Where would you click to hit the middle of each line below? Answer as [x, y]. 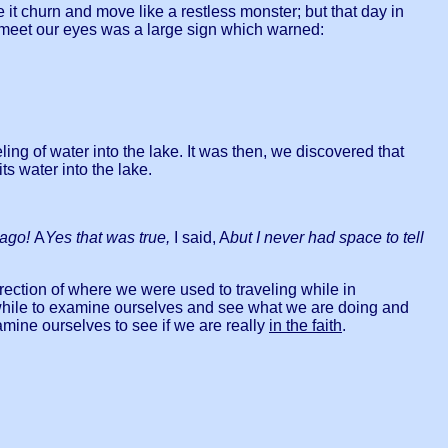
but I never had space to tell [327, 238]
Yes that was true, [109, 238]
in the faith [305, 326]
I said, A [202, 238]
